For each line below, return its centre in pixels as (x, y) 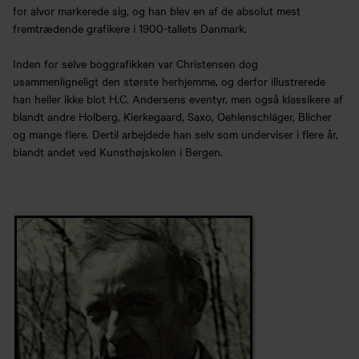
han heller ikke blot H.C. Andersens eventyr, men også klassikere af (178, 98)
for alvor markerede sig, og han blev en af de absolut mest (157, 10)
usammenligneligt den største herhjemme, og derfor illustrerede (169, 81)
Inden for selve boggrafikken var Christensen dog (135, 63)
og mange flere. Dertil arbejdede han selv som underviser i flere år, (175, 133)
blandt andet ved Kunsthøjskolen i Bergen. (118, 151)
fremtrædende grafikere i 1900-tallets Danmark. (130, 28)
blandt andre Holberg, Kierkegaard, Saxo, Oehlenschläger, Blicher (172, 116)
